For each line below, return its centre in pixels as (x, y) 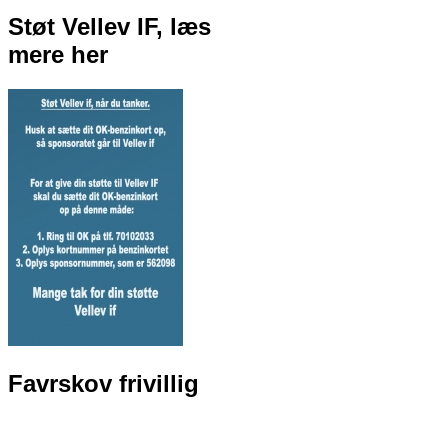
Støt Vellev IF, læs (109, 26)
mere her (58, 54)
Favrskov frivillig (103, 383)
